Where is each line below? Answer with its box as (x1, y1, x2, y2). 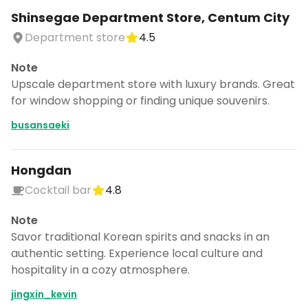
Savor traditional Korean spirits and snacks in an (11, 229, 269, 245)
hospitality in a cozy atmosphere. (11, 262, 190, 278)
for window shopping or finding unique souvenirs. (11, 93, 269, 109)
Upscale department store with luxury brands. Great (11, 76, 295, 92)
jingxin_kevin (11, 287, 77, 301)
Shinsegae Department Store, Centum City (11, 9, 289, 26)
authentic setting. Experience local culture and (11, 245, 263, 261)
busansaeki (11, 118, 69, 132)
